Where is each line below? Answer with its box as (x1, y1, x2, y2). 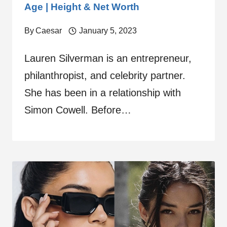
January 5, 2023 (79, 26, 137, 35)
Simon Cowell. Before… (24, 104, 131, 116)
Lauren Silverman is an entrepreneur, (24, 53, 192, 64)
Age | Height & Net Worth (24, 2, 139, 13)
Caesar (35, 26, 62, 35)
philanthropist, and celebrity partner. (24, 70, 185, 82)
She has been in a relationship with (24, 87, 181, 99)
